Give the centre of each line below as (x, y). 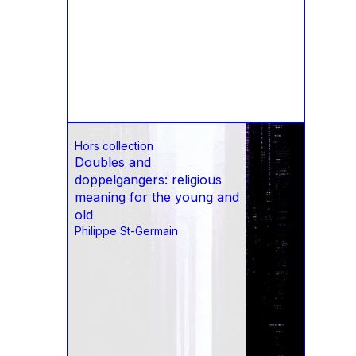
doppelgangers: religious (148, 180)
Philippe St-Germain (126, 231)
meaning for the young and (157, 197)
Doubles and (113, 163)
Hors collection (114, 146)
